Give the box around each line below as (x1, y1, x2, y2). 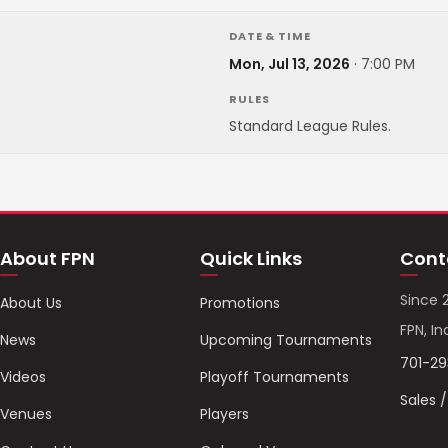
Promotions (199, 293, 280, 313)
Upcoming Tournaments (199, 330, 372, 350)
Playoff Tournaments (199, 367, 349, 387)
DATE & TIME (229, 28, 311, 44)
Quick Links (199, 246, 302, 271)
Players (199, 404, 249, 424)
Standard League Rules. (229, 116, 391, 136)
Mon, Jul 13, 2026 (229, 54, 350, 74)
